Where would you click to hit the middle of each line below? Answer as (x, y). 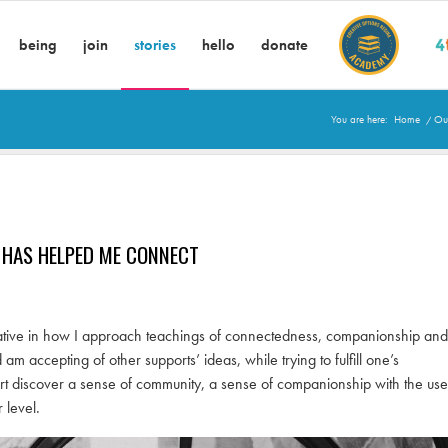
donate (285, 45)
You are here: (359, 119)
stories (155, 45)
